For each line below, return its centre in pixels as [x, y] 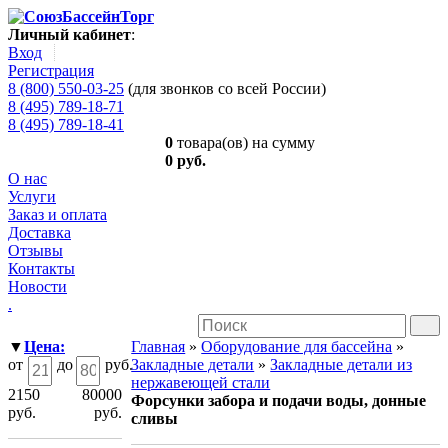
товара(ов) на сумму [244, 142]
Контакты [41, 268]
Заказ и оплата [57, 214]
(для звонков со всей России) [225, 88]
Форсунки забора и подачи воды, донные [279, 400]
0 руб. [186, 160]
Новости [37, 286]
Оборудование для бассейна [297, 346]
